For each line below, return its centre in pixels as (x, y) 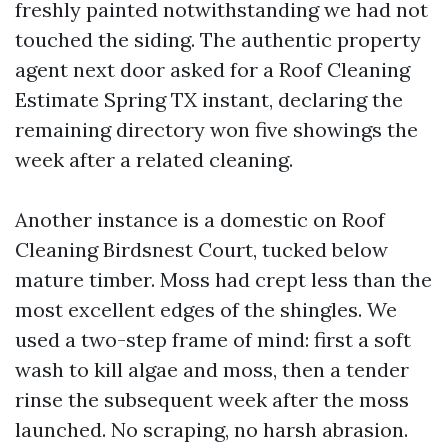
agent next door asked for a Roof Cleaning (212, 69)
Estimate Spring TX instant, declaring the (209, 99)
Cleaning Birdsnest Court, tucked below (201, 249)
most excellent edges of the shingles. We (206, 309)
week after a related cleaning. (154, 159)
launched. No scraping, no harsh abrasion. (211, 429)
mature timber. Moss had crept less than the (223, 279)
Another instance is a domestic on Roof (200, 219)
